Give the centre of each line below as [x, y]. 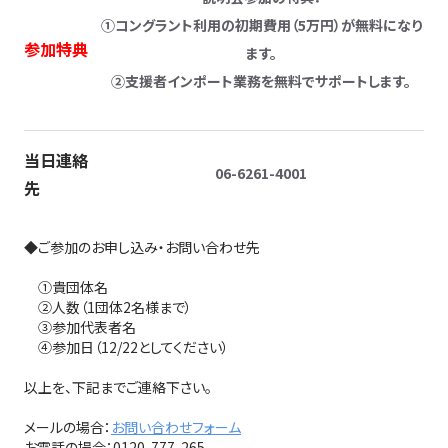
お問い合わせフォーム [176, 427]
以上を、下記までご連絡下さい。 [118, 387]
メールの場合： [67, 427]
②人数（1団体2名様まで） [108, 307]
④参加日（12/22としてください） [126, 347]
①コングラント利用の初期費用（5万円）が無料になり [261, 25]
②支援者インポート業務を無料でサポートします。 [261, 81]
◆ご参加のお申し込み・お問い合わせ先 [142, 247]
